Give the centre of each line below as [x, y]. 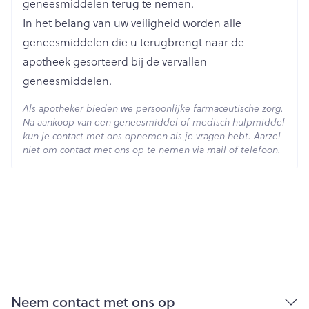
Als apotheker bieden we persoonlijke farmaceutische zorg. [153, 108]
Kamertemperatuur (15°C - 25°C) [183, 29]
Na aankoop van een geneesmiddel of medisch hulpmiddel [154, 122]
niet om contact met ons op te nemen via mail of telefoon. [152, 149]
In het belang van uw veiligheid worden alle [132, 22]
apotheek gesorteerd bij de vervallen [115, 61]
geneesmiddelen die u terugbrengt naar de [133, 41]
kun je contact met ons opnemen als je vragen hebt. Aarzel [152, 136]
